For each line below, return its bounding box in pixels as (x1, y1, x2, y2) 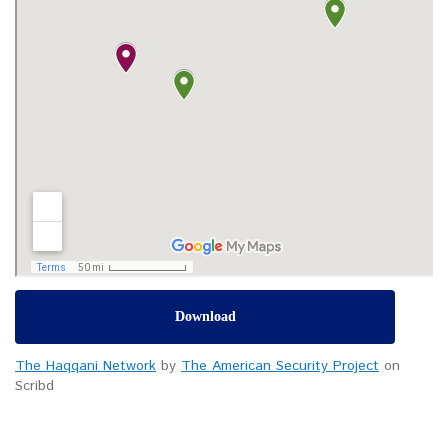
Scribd (15, 376, 54, 397)
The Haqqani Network (15, 356, 156, 377)
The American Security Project (181, 356, 379, 377)
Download (174, 309, 236, 325)
